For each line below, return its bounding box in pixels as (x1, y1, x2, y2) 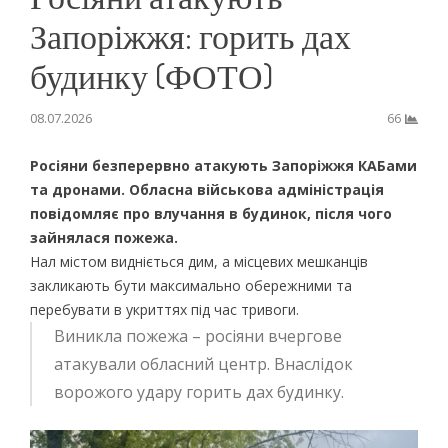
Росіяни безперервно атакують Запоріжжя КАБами (29, 155, 417, 175)
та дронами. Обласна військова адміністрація (29, 179, 384, 199)
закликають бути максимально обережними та (29, 275, 352, 295)
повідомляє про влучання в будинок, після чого (29, 203, 392, 223)
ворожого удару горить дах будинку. (53, 380, 344, 403)
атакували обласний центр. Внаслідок (53, 352, 353, 375)
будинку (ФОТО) (29, 54, 273, 97)
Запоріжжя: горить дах (29, 14, 351, 57)
